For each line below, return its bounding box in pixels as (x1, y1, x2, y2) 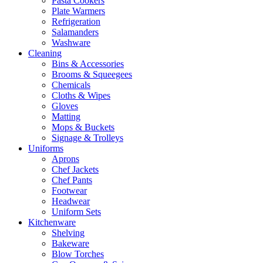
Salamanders (52, 26, 99, 37)
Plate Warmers (52, 5, 105, 16)
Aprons (52, 153, 79, 164)
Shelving (52, 227, 85, 238)
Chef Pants (52, 174, 92, 185)
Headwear (52, 195, 90, 206)
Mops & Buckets (52, 122, 114, 132)
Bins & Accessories (52, 58, 124, 69)
